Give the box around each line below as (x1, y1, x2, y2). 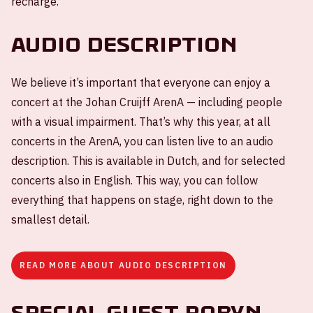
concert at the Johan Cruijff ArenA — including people (11, 94, 282, 109)
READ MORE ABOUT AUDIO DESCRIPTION (20, 259, 227, 270)
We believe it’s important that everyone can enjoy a (11, 75, 270, 89)
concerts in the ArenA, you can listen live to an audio (11, 133, 273, 148)
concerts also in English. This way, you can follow (11, 173, 258, 187)
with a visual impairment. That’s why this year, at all (11, 114, 270, 129)
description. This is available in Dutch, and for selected (11, 153, 285, 168)
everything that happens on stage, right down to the (11, 192, 273, 207)
